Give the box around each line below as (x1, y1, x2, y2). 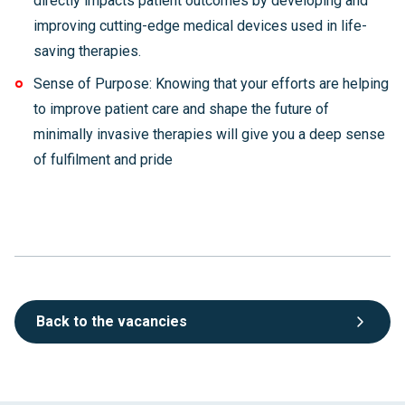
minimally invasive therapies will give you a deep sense (33, 126, 385, 143)
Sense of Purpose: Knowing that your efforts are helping (33, 75, 389, 92)
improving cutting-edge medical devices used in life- (33, 17, 367, 34)
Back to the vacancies (36, 313, 187, 330)
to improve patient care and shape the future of (33, 100, 329, 118)
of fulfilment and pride (33, 151, 176, 168)
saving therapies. (33, 42, 141, 60)
